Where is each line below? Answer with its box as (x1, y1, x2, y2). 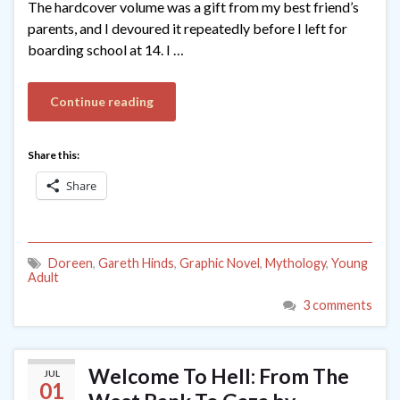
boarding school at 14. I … (28, 40, 184, 58)
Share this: (28, 147, 79, 162)
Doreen (48, 254, 93, 271)
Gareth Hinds (98, 254, 174, 271)
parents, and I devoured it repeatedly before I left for (28, 19, 347, 37)
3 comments (303, 296, 372, 312)
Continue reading (50, 93, 154, 109)
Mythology (265, 254, 326, 271)
